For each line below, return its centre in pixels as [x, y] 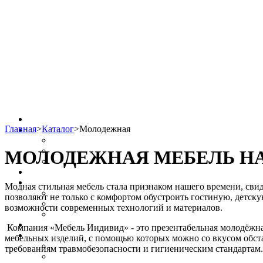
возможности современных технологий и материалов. [114, 207]
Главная [21, 129]
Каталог [58, 129]
